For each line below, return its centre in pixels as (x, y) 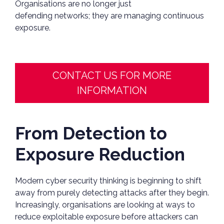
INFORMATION (112, 91)
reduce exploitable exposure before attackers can (106, 217)
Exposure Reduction (100, 154)
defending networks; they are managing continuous (109, 16)
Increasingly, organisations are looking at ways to (105, 205)
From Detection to (91, 133)
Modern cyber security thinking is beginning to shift (108, 181)
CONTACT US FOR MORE (112, 76)
